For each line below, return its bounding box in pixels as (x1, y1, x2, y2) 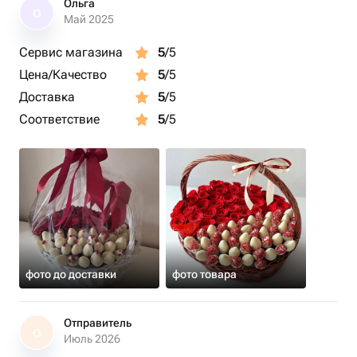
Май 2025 (64, 13, 114, 25)
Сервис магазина (19, 45, 123, 60)
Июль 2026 (64, 332, 120, 345)
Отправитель (64, 316, 131, 329)
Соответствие (19, 112, 100, 127)
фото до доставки (25, 268, 116, 280)
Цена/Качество (19, 67, 107, 82)
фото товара (172, 268, 237, 280)
